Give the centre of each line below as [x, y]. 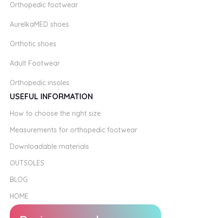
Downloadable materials [49, 146]
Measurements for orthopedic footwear [73, 130]
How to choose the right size [55, 113]
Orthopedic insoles [40, 82]
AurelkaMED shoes [39, 24]
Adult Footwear [35, 63]
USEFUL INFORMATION [51, 96]
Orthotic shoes [33, 44]
